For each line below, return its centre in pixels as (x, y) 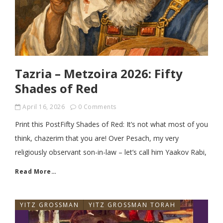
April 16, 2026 (44, 107)
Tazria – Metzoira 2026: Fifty (99, 73)
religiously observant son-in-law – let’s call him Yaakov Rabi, (111, 152)
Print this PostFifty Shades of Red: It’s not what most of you (111, 124)
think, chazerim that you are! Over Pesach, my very (97, 138)
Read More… (36, 171)
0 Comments (97, 107)
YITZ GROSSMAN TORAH (132, 205)
